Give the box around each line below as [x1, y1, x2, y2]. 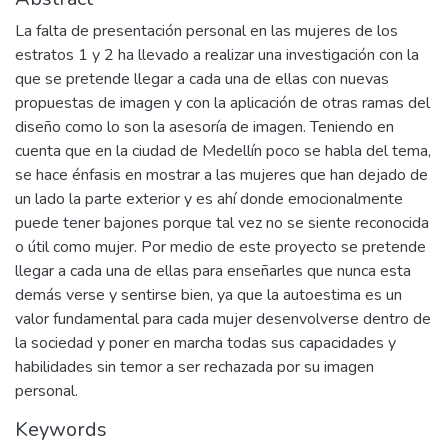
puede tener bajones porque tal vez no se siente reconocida [15, 211, 429, 234]
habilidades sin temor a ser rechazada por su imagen [15, 355, 374, 378]
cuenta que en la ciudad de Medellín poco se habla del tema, [15, 139, 431, 162]
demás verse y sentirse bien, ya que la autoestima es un [15, 283, 402, 306]
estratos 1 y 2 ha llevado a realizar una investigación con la [15, 43, 419, 66]
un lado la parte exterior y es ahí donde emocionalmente [15, 187, 403, 210]
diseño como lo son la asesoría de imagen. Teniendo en [15, 115, 394, 138]
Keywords [15, 415, 107, 443]
